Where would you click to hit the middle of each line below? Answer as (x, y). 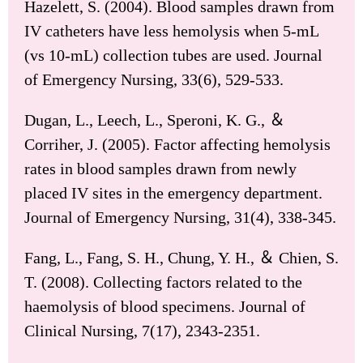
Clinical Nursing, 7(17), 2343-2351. (142, 330)
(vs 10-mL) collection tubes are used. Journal (173, 55)
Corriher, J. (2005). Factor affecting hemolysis (177, 144)
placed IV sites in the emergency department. (173, 192)
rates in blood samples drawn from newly (160, 168)
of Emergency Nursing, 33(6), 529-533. (154, 79)
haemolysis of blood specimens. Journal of (165, 306)
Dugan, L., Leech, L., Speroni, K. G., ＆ (155, 120)
